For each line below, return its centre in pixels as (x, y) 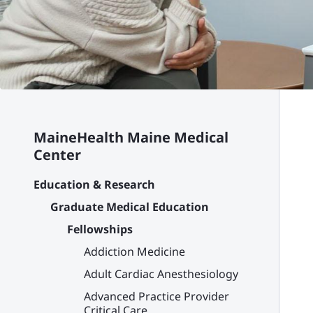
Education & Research (94, 184)
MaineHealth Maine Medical (131, 137)
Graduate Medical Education (130, 207)
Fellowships (100, 229)
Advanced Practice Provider (156, 296)
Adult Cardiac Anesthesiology (161, 274)
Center (57, 155)
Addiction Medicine (134, 252)
